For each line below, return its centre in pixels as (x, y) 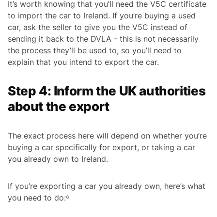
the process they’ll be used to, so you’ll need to (95, 50)
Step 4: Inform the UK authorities (107, 91)
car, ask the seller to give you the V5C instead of (98, 27)
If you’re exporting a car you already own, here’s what (107, 186)
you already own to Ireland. (58, 159)
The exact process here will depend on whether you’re (107, 135)
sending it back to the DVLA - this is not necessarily (103, 39)
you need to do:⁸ (39, 197)
